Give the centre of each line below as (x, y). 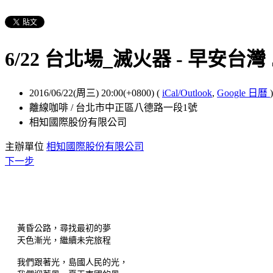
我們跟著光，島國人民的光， (73, 262)
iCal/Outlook (187, 93)
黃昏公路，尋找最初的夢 (64, 228)
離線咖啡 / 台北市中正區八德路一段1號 (113, 107)
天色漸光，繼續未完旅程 (64, 240)
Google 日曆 (243, 93)
